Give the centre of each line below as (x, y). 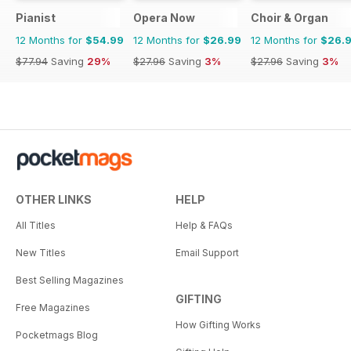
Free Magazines (53, 307)
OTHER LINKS (54, 199)
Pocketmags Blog (57, 335)
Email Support (207, 252)
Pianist (36, 17)
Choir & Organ (289, 17)
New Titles (41, 252)
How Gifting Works (218, 324)
